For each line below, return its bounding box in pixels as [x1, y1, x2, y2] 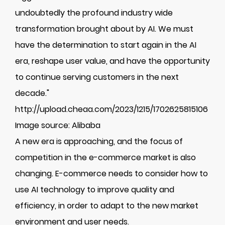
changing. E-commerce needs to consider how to [15, 168, 208, 179]
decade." [15, 87, 49, 99]
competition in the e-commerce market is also [15, 152, 196, 163]
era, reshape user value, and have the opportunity [15, 55, 210, 67]
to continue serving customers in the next [15, 71, 179, 83]
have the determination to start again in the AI [15, 39, 196, 51]
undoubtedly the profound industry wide [15, 7, 173, 19]
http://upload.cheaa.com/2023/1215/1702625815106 [15, 103, 208, 115]
